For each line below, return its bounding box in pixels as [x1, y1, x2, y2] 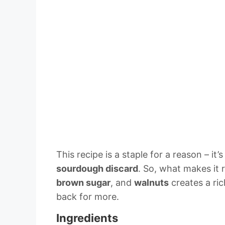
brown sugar [56, 177, 110, 188]
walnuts [134, 177, 169, 188]
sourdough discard [56, 163, 138, 174]
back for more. [56, 191, 119, 202]
